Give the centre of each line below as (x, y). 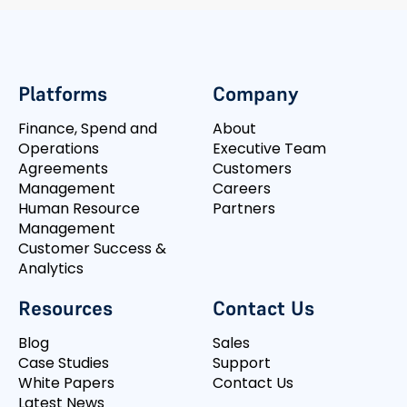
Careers (242, 189)
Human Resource (79, 209)
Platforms (63, 94)
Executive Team (269, 149)
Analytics (51, 269)
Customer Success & (92, 249)
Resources (65, 308)
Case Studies (64, 363)
